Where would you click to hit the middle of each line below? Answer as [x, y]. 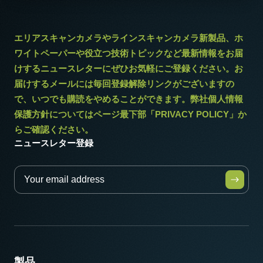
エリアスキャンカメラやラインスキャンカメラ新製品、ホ [129, 38]
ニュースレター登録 [54, 143]
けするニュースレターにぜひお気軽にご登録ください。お [129, 68]
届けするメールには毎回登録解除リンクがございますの [124, 83]
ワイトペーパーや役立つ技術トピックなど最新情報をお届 [129, 53]
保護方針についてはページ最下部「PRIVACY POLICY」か [130, 114]
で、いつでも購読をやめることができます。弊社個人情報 [129, 99]
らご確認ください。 [54, 129]
